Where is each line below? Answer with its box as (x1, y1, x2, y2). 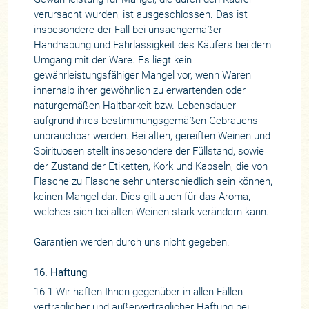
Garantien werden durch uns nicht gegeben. (33, 235, 230, 248)
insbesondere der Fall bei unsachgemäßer (33, 23, 222, 36)
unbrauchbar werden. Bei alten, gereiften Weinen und (33, 129, 270, 142)
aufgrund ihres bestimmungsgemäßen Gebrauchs (33, 114, 258, 127)
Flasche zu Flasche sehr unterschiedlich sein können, (33, 175, 272, 188)
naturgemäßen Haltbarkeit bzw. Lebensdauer (33, 99, 236, 112)
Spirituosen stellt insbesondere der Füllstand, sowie (33, 144, 264, 157)
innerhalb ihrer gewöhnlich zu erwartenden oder (33, 83, 246, 97)
